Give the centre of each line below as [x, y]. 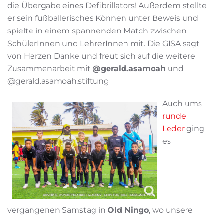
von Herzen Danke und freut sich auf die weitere [101, 56]
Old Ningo [128, 210]
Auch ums [182, 104]
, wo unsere [171, 210]
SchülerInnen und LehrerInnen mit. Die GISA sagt [103, 44]
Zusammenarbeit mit [50, 69]
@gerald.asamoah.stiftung [58, 81]
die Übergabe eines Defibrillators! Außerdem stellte [107, 6]
